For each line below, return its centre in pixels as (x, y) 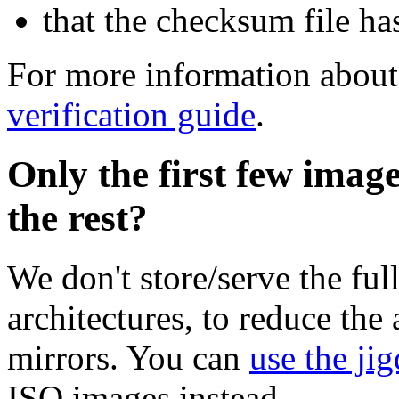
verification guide (131, 114)
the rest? (77, 217)
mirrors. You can (128, 357)
